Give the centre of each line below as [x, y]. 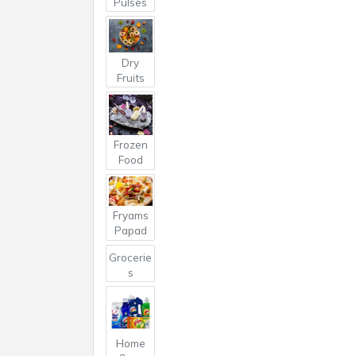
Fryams [130, 215]
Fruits [130, 77]
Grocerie [131, 257]
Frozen [130, 145]
